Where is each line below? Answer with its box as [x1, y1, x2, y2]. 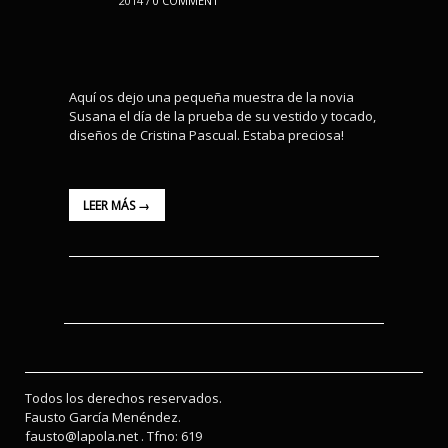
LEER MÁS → [83, 197, 151, 215]
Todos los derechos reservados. [25, 389, 222, 408]
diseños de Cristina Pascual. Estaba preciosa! [69, 125, 344, 144]
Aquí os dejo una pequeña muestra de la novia [69, 87, 354, 106]
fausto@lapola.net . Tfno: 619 [25, 427, 202, 446]
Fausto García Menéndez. [25, 408, 181, 427]
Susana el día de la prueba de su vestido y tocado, [69, 106, 376, 125]
